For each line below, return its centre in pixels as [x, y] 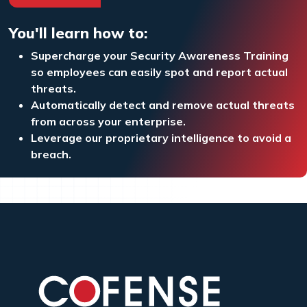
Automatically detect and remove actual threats [163, 105]
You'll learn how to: [78, 32]
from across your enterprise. [109, 121]
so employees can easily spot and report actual [160, 72]
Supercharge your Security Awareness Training [160, 55]
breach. [51, 154]
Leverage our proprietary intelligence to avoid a [161, 137]
